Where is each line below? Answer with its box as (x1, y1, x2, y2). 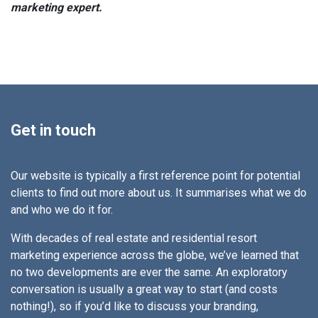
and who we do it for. (11, 202, 113, 216)
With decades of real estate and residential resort (11, 231, 257, 245)
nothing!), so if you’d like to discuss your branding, (11, 299, 258, 313)
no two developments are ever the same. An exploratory (11, 265, 287, 279)
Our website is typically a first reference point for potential (11, 168, 300, 182)
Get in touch (11, 121, 96, 139)
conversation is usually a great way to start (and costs (11, 282, 278, 296)
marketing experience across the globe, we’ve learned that (11, 248, 299, 262)
